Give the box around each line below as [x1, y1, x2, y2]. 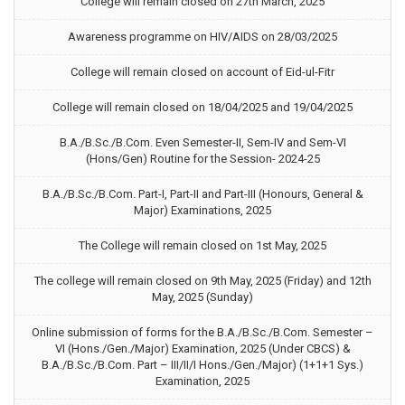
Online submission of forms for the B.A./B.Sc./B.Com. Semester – [32, 325, 373, 339]
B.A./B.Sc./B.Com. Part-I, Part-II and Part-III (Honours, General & [42, 187, 363, 201]
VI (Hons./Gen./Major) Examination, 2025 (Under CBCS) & [54, 342, 351, 355]
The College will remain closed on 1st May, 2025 [79, 239, 326, 252]
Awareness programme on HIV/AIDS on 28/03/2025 [68, 30, 337, 43]
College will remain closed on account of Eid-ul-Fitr [71, 65, 334, 79]
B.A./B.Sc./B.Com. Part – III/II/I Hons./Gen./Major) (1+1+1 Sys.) [42, 358, 363, 372]
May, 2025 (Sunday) [152, 290, 253, 304]
